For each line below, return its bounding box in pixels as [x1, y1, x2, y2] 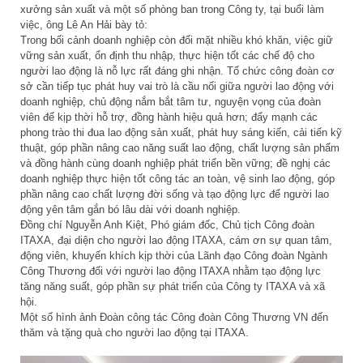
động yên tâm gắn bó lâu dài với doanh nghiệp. [20, 203, 241, 216]
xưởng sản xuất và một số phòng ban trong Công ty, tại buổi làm [20, 3, 324, 16]
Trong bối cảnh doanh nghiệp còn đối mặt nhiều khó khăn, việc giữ [20, 34, 333, 47]
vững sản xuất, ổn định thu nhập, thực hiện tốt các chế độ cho [20, 49, 314, 62]
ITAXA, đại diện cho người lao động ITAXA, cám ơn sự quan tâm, [20, 234, 332, 247]
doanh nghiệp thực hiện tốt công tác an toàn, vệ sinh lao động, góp [20, 173, 335, 186]
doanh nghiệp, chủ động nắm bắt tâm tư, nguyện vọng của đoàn [20, 96, 321, 109]
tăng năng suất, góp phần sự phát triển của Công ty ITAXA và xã [20, 280, 325, 293]
